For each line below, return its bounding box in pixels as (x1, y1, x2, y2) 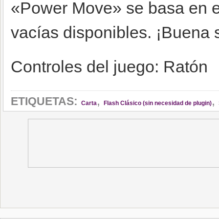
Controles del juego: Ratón (11, 58, 208, 76)
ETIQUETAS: (11, 95, 78, 108)
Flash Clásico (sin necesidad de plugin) (104, 100, 212, 107)
